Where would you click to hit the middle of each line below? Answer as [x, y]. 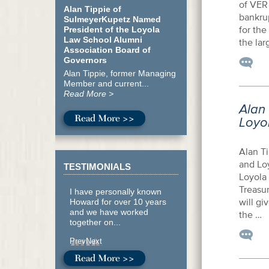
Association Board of [107, 50]
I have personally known [116, 192]
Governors [85, 60]
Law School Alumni [103, 40]
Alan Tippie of [92, 9]
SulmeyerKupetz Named [112, 19]
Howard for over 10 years [118, 202]
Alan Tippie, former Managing [120, 73]
